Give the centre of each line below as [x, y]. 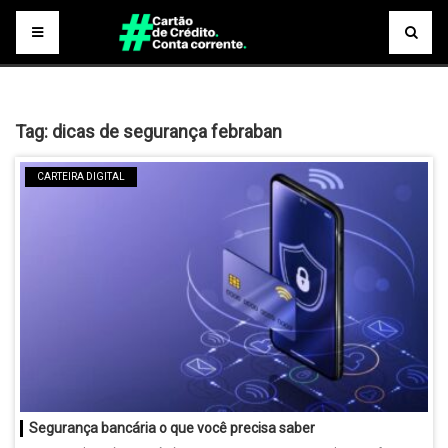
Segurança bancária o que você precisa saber [172, 427]
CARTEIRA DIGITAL [81, 176]
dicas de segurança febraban [167, 131]
